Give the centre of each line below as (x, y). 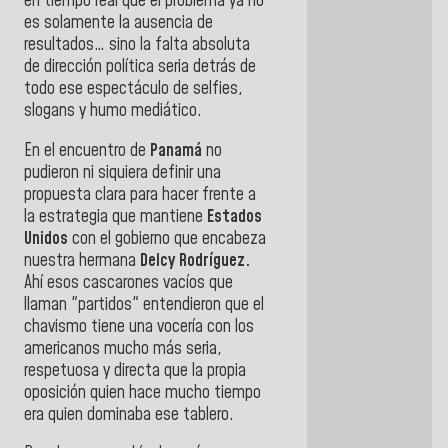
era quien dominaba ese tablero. (129, 414)
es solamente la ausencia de (118, 23)
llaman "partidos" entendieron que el (144, 304)
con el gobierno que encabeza (167, 238)
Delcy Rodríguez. (195, 260)
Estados (234, 216)
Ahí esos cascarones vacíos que (128, 282)
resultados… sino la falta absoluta (137, 45)
